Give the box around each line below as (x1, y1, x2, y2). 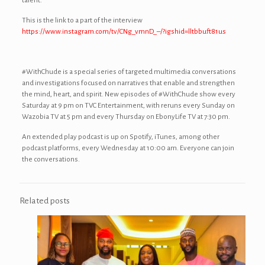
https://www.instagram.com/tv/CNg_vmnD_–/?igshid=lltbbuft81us (21, 28, 226, 35)
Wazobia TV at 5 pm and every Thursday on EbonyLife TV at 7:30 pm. (21, 113, 230, 121)
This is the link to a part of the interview (21, 17, 143, 24)
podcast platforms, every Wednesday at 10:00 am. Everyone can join (21, 144, 234, 152)
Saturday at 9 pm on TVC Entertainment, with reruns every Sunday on (21, 102, 235, 109)
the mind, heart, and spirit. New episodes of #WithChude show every (21, 91, 235, 98)
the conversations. (21, 156, 80, 163)
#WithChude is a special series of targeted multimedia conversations (21, 68, 236, 76)
